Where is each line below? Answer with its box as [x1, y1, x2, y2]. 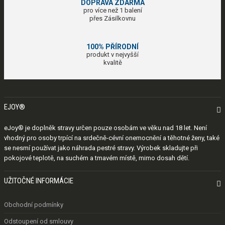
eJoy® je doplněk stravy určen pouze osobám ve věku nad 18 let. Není [4, 124, 207, 132]
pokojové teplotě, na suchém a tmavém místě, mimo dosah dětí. [4, 154, 189, 162]
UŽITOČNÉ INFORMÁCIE [4, 176, 73, 186]
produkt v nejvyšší [86, 51, 139, 59]
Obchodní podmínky [4, 201, 63, 209]
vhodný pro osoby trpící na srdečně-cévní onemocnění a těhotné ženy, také [4, 134, 219, 142]
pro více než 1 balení [83, 7, 142, 15]
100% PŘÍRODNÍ [86, 43, 139, 51]
